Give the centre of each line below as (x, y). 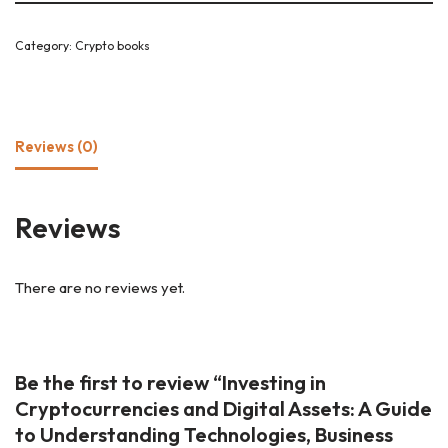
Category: (45, 45)
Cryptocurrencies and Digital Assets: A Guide (223, 408)
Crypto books (112, 45)
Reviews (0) (56, 147)
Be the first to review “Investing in (170, 382)
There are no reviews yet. (100, 287)
